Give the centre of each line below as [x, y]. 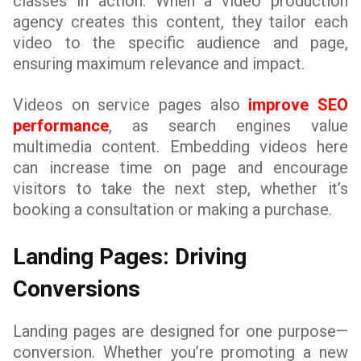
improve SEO [299, 105]
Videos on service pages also [131, 105]
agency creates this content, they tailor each [180, 22]
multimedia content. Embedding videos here [180, 147]
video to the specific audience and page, [180, 43]
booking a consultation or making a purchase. [172, 210]
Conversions [77, 289]
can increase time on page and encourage [180, 168]
